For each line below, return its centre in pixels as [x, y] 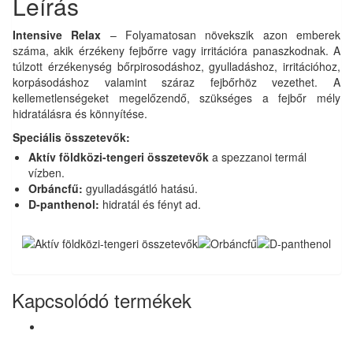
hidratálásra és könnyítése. [80, 113]
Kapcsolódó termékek [102, 300]
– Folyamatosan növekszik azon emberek [221, 35]
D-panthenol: [64, 204]
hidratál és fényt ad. [150, 204]
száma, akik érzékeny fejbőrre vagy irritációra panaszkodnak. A [176, 50]
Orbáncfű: [56, 188]
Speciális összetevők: [71, 137]
